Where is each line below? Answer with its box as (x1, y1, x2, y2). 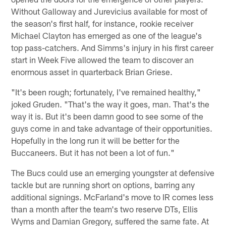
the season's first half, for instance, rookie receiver (11, 18, 194, 28)
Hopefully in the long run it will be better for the (11, 135, 180, 145)
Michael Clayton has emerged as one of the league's (11, 30, 202, 40)
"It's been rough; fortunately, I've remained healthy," (11, 86, 201, 97)
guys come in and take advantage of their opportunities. (11, 123, 213, 133)
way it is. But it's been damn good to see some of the (11, 110, 204, 121)
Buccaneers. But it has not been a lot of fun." (11, 147, 175, 157)
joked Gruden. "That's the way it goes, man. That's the (11, 98, 210, 109)
